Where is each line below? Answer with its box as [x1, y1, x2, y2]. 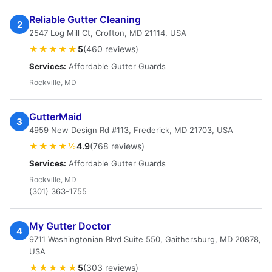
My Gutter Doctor [29, 220, 110, 232]
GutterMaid [29, 110, 82, 123]
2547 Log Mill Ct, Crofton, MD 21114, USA [29, 28, 186, 38]
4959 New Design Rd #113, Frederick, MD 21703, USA [29, 125, 233, 135]
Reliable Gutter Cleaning [29, 13, 141, 25]
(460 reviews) [83, 44, 138, 54]
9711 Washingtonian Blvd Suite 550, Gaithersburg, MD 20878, [29, 234, 261, 244]
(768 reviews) [90, 141, 144, 151]
